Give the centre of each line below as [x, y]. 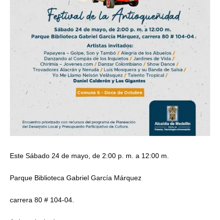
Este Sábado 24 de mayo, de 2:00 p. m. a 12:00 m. [89, 155]
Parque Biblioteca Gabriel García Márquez [76, 178]
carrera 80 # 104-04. [42, 200]
